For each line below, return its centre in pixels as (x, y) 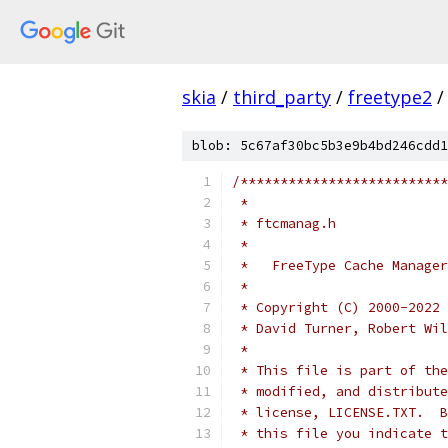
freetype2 (390, 97)
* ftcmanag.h (284, 223)
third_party (282, 97)
